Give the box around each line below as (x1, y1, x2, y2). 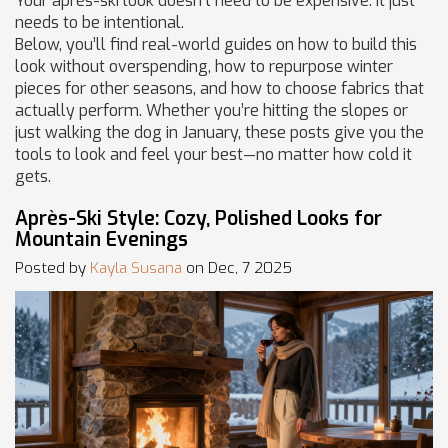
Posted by (15, 257, 90, 278)
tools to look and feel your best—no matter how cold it (15, 144, 412, 165)
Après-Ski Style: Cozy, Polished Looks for (15, 206, 382, 231)
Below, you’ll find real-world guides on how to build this (15, 34, 417, 55)
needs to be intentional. (15, 12, 184, 33)
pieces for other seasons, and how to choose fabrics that (15, 78, 424, 99)
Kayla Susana (90, 257, 182, 278)
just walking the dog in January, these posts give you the (15, 122, 424, 143)
